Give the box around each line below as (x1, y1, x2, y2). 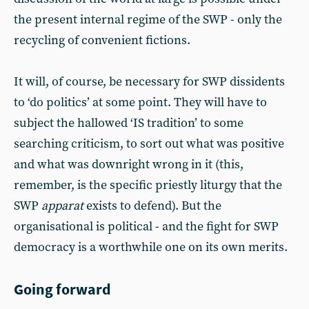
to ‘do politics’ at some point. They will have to (14, 94, 267, 110)
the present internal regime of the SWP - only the (14, 12, 282, 28)
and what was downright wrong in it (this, (14, 157, 243, 172)
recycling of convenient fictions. (14, 32, 190, 48)
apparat (41, 198, 83, 214)
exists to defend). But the (83, 198, 221, 214)
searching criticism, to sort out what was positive (14, 136, 284, 152)
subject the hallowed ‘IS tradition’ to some (14, 115, 243, 131)
